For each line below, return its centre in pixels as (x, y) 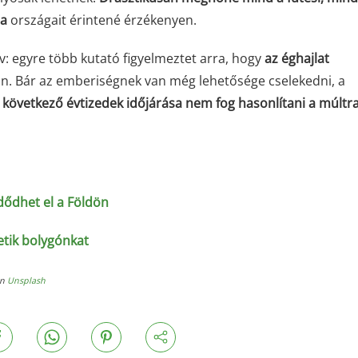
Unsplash (26, 280)
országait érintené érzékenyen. (102, 20)
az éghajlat (297, 58)
